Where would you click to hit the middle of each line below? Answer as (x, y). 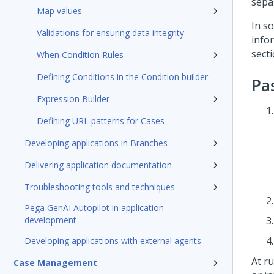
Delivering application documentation (98, 165)
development (50, 220)
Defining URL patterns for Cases (101, 121)
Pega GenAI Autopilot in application (94, 208)
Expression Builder (73, 99)
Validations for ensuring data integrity (110, 33)
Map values (59, 11)
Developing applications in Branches (96, 143)
